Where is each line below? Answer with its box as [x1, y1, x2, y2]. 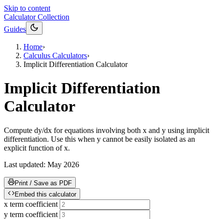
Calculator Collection [4, 13, 69, 21]
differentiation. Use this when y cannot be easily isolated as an [4, 134, 195, 143]
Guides [4, 25, 26, 33]
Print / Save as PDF [15, 179, 72, 187]
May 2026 [47, 160, 79, 169]
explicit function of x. [4, 143, 70, 152]
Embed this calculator [15, 190, 76, 198]
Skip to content [4, 4, 50, 12]
